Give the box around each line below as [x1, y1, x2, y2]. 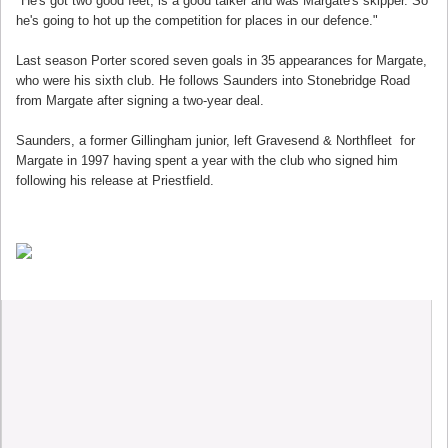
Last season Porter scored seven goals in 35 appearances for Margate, [16, 53, 427, 68]
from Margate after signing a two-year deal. [16, 93, 264, 108]
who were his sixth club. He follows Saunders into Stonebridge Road [16, 73, 410, 88]
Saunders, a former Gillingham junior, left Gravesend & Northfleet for [16, 133, 415, 148]
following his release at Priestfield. [16, 173, 214, 188]
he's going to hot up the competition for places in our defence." [16, 13, 378, 28]
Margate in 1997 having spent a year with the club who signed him [16, 153, 398, 168]
